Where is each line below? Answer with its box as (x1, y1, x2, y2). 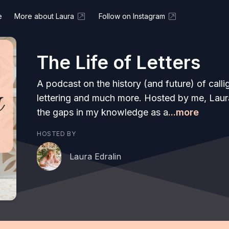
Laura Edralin (70, 151, 121, 162)
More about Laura (14, 12, 74, 20)
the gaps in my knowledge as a (37, 106, 168, 118)
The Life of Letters (37, 51, 200, 74)
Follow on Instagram (99, 12, 165, 20)
